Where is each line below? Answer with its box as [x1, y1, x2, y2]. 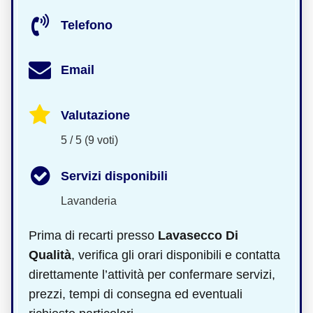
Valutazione [61, 108, 130, 123]
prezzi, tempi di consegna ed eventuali [29, 286, 242, 301]
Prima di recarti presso [29, 228, 158, 242]
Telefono [61, 17, 112, 32]
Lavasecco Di [158, 228, 238, 242]
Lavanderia [61, 194, 117, 207]
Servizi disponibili [61, 168, 168, 183]
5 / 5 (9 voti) [61, 133, 118, 146]
